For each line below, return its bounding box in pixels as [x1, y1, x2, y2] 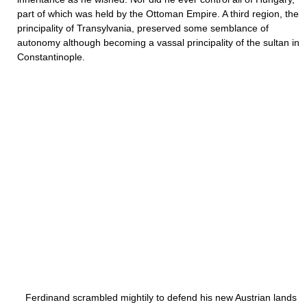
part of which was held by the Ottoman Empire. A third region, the [17, 8, 299, 19]
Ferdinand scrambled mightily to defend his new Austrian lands [17, 292, 297, 303]
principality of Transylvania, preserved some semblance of [17, 23, 269, 34]
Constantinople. [17, 51, 85, 62]
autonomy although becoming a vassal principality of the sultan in [17, 37, 299, 48]
